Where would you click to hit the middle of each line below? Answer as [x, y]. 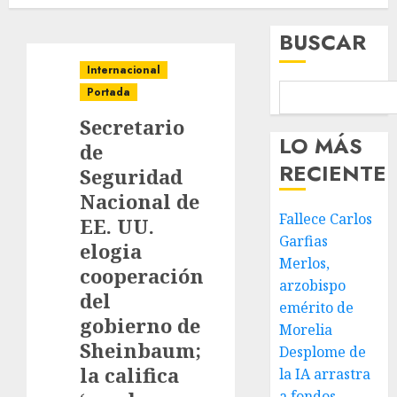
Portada [109, 92]
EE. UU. [117, 226]
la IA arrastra [325, 374]
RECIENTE [333, 173]
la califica [129, 375]
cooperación [142, 276]
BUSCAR [323, 42]
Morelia [306, 330]
